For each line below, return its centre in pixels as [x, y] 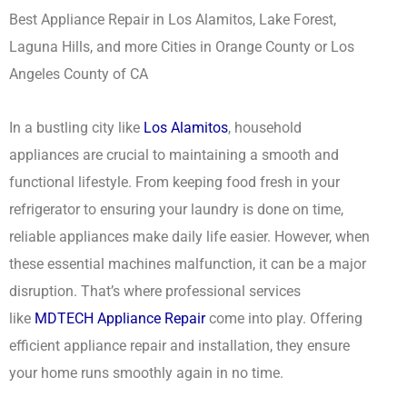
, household [265, 127]
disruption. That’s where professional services [155, 291]
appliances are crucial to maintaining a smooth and [174, 154]
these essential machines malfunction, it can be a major [188, 263]
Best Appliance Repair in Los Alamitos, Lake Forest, [173, 20]
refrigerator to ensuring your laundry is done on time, [176, 209]
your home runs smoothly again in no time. [146, 372]
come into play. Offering [284, 318]
